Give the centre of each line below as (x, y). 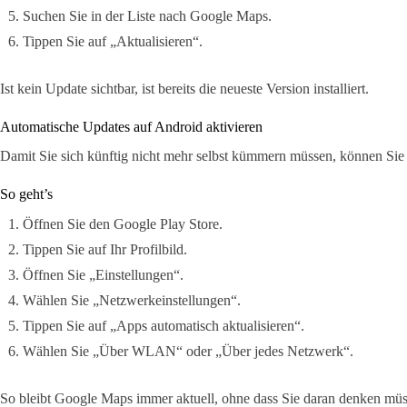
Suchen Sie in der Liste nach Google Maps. (147, 15)
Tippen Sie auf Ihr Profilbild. (105, 250)
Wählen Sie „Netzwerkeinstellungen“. (132, 301)
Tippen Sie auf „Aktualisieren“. (113, 41)
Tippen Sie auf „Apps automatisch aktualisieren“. (164, 326)
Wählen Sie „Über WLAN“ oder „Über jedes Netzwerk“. (188, 352)
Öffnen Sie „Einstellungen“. (103, 275)
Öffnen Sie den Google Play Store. (123, 224)
